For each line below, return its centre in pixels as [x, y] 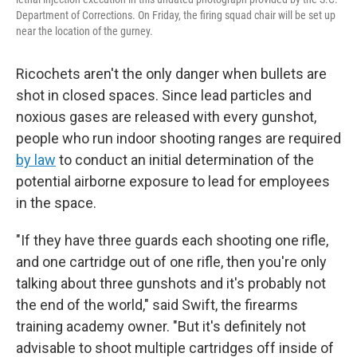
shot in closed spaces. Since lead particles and [164, 95]
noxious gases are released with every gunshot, [166, 117]
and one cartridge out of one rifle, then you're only [171, 262]
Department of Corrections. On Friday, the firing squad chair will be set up [176, 15]
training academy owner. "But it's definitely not [161, 326]
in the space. [56, 203]
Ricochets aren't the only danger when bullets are [171, 74]
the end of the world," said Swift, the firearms [157, 305]
